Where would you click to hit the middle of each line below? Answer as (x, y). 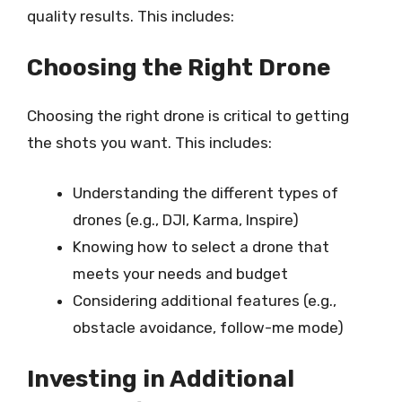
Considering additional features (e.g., (205, 300)
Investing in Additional (161, 379)
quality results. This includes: (131, 16)
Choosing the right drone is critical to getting (188, 116)
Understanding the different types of (205, 192)
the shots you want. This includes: (149, 143)
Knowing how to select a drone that (201, 246)
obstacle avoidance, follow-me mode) (208, 327)
